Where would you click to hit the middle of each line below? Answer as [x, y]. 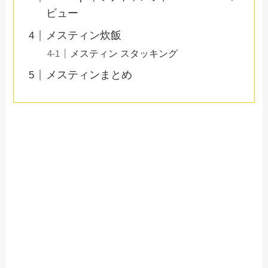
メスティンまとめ [89, 75]
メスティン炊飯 [84, 36]
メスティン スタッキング [124, 54]
